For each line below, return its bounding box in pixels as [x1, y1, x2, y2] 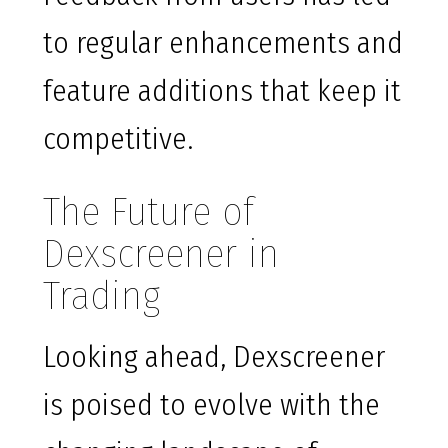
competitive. [43, 121, 193, 158]
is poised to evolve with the [43, 387, 380, 424]
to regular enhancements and [43, 25, 403, 62]
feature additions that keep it [43, 73, 401, 110]
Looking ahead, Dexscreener [43, 339, 385, 376]
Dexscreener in [43, 230, 279, 279]
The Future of [43, 188, 254, 237]
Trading [43, 272, 160, 321]
